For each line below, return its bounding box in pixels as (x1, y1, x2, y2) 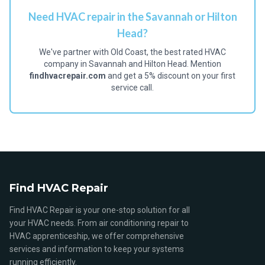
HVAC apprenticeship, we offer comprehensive (9, 231, 184, 241)
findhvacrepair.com (30, 71, 106, 80)
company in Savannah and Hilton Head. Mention (44, 59, 221, 69)
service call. (111, 83, 154, 92)
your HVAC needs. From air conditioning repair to (9, 218, 189, 228)
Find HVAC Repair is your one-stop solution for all (9, 205, 190, 215)
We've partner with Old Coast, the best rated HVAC (39, 47, 226, 57)
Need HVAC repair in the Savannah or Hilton (28, 10, 237, 23)
